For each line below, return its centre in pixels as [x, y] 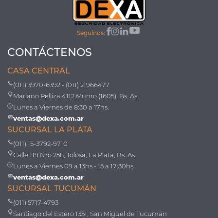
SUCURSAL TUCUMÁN [52, 189]
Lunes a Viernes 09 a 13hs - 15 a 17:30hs [73, 166]
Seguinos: [91, 33]
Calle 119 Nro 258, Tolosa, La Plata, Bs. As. [75, 155]
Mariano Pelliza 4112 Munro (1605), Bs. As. [76, 96]
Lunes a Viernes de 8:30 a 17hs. [61, 107]
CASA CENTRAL [39, 71]
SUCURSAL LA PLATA [50, 130]
